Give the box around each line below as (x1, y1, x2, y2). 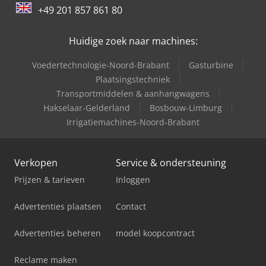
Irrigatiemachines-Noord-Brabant (66, 116, 199, 128)
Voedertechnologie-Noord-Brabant (32, 59, 169, 71)
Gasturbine (189, 59, 233, 71)
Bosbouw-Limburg (150, 102, 222, 114)
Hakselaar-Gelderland (43, 102, 130, 114)
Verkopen (14, 156, 58, 170)
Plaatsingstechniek (96, 74, 170, 85)
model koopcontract (116, 227, 195, 239)
